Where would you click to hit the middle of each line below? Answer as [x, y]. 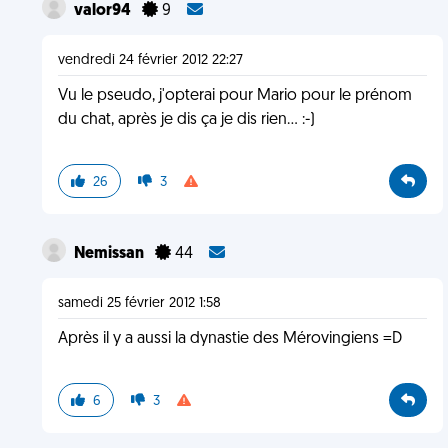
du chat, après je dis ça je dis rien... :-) [186, 120]
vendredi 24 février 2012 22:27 [150, 60]
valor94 [103, 11]
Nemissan [110, 254]
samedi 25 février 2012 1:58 [139, 303]
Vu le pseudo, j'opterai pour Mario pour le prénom [234, 96]
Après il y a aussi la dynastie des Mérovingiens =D [229, 339]
